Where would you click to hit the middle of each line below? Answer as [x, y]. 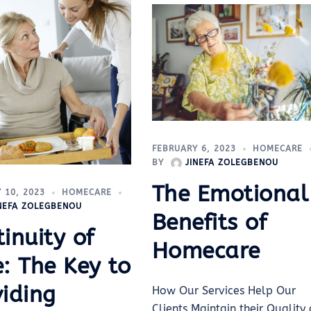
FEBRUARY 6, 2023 [194, 149]
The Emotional [230, 194]
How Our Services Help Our [224, 291]
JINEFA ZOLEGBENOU [232, 163]
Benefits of [209, 223]
